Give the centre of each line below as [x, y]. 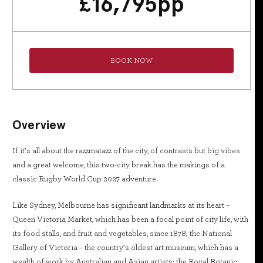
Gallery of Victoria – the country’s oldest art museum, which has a [125, 248]
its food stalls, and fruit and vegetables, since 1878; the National [122, 234]
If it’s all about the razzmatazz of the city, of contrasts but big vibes [126, 151]
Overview [39, 125]
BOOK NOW [131, 60]
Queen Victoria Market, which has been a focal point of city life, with [130, 220]
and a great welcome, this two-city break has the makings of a [119, 165]
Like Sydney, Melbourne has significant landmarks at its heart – [121, 205]
